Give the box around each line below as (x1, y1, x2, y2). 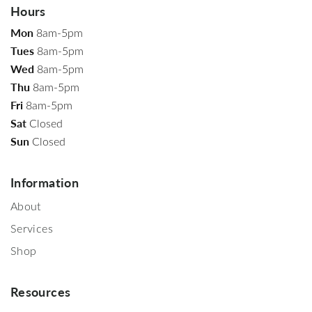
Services (10, 220, 53, 235)
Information (10, 173, 79, 191)
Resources (10, 282, 71, 300)
